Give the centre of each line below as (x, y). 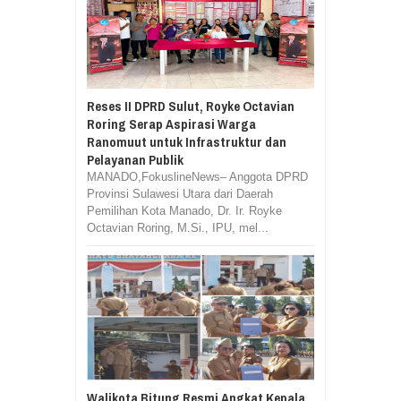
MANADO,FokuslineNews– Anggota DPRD (197, 177)
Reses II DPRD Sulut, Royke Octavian (191, 107)
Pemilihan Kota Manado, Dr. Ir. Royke (184, 211)
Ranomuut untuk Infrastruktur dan (187, 142)
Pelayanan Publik (135, 160)
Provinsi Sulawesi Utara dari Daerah (180, 194)
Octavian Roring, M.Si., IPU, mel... (178, 228)
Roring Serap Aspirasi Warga (171, 124)
